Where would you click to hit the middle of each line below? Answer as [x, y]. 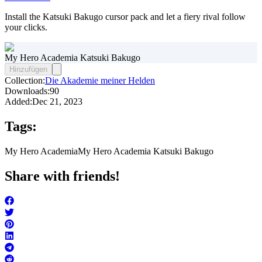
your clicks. [26, 27]
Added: [18, 102]
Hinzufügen [28, 70]
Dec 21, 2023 [57, 102]
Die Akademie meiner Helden [100, 81]
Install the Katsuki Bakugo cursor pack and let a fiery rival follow [125, 17]
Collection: [25, 81]
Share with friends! [62, 176]
